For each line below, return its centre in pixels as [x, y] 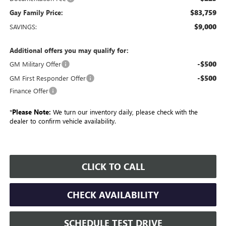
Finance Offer [29, 90]
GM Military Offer [35, 64]
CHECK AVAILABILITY [113, 194]
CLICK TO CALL [113, 166]
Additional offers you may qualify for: [69, 50]
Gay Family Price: [36, 12]
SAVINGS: [23, 26]
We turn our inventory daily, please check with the [124, 111]
